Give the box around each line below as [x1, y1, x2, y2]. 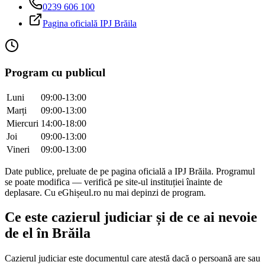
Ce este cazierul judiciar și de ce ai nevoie [5, 209, 257, 225]
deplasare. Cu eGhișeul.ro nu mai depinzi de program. [5, 187, 206, 198]
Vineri [7, 144, 30, 154]
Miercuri [7, 118, 38, 128]
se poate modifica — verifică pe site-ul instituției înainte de [5, 176, 222, 187]
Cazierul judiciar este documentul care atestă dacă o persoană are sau [5, 253, 260, 264]
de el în [5, 225, 52, 241]
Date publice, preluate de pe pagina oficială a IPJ [5, 166, 189, 176]
